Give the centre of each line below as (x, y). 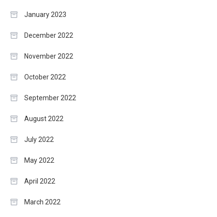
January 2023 (45, 14)
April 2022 (40, 181)
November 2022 (49, 56)
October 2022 (45, 77)
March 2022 (42, 202)
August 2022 (44, 118)
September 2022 (50, 98)
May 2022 (39, 160)
